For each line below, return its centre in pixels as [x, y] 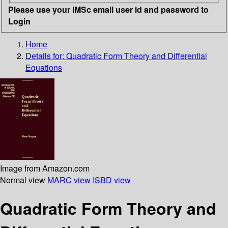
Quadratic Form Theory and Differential [137, 55]
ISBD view [112, 180]
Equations [44, 67]
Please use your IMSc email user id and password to [108, 9]
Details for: [46, 55]
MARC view [69, 180]
